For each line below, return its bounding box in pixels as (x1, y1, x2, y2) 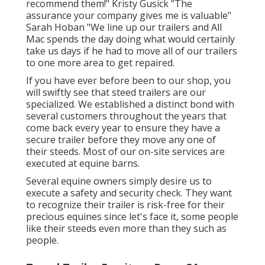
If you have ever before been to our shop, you (25, 73, 231, 87)
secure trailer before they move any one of (25, 132, 216, 146)
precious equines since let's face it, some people (25, 209, 238, 223)
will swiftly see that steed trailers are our (25, 85, 206, 99)
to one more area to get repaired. (25, 56, 174, 69)
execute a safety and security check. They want (25, 186, 232, 199)
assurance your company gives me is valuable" (25, 8, 231, 22)
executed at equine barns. (25, 156, 140, 170)
